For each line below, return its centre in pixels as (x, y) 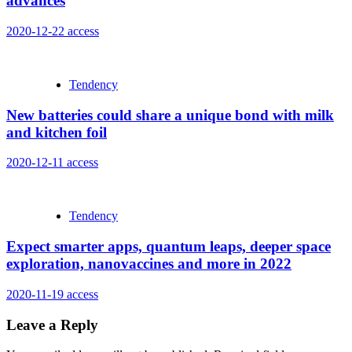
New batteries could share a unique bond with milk (170, 115)
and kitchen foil (57, 132)
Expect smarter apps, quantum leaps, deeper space (169, 247)
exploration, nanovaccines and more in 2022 (149, 264)
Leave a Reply (52, 324)
